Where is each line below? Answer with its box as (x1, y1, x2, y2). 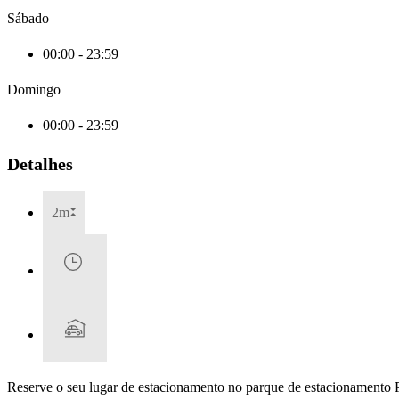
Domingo (7, 82, 61, 98)
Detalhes (7, 153, 73, 174)
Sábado (7, 11, 49, 27)
